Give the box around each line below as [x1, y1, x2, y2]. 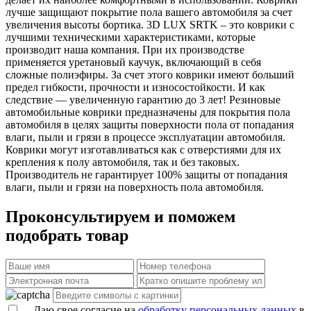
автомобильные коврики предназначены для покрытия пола [6, 106, 290, 118]
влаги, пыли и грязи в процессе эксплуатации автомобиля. [6, 131, 285, 143]
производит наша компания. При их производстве [6, 43, 244, 56]
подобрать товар [6, 226, 128, 244]
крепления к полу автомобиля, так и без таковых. [6, 155, 239, 168]
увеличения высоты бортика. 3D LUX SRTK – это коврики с [6, 18, 294, 31]
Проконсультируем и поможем [6, 207, 235, 226]
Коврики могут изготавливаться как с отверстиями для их [6, 143, 281, 155]
